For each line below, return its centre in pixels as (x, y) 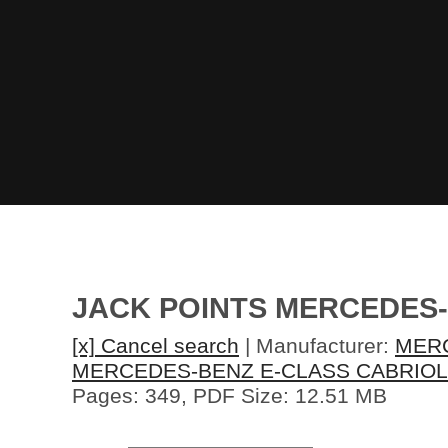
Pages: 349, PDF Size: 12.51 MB (229, 395)
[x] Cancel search (155, 345)
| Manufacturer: (317, 345)
